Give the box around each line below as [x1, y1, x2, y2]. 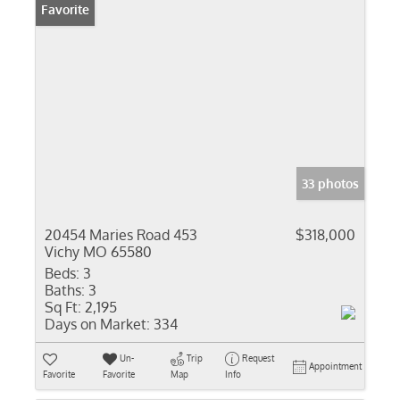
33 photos [302, 176, 359, 191]
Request [241, 353, 274, 363]
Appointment [309, 361, 362, 371]
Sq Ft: [45, 298, 81, 316]
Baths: [45, 281, 85, 299]
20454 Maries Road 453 [45, 226, 197, 244]
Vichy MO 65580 [45, 243, 152, 261]
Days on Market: [45, 315, 150, 333]
